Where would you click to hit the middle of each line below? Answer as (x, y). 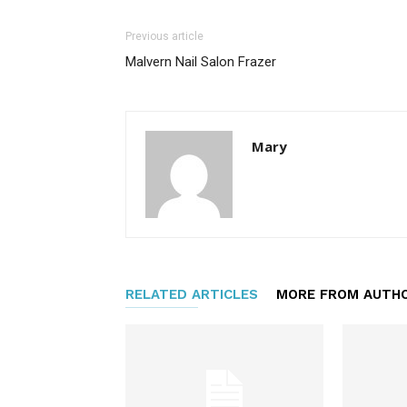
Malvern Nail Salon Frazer (201, 62)
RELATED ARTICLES (192, 294)
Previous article (164, 36)
